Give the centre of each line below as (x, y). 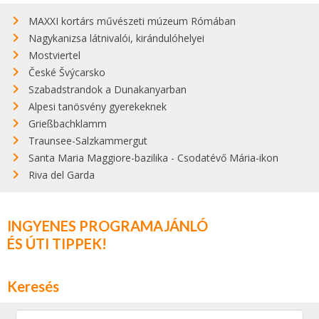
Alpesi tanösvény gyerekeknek (98, 106)
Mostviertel (54, 55)
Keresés (33, 286)
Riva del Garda (62, 174)
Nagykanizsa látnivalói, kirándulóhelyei (116, 38)
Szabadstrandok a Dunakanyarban (108, 89)
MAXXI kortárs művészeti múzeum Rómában (132, 21)
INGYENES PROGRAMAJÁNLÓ (108, 225)
